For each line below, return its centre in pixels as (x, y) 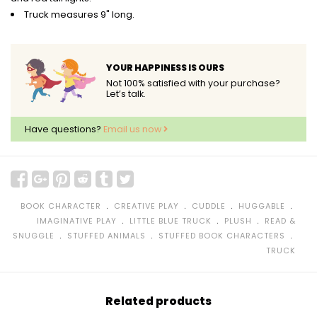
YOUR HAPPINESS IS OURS (165, 67)
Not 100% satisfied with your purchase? (193, 83)
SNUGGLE (34, 235)
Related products (158, 301)
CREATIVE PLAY (146, 206)
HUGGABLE (262, 206)
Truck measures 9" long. (79, 14)
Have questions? (64, 129)
